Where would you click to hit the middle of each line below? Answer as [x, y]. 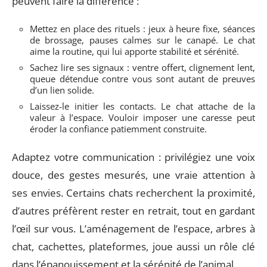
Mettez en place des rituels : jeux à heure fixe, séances [142, 29]
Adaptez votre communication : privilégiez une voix [133, 157]
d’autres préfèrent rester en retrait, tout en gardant [133, 210]
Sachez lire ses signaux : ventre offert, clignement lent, [142, 67]
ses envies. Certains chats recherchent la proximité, [133, 193]
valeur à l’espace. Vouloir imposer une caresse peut [142, 117]
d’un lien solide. [62, 90]
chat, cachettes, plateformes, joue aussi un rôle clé [133, 246]
